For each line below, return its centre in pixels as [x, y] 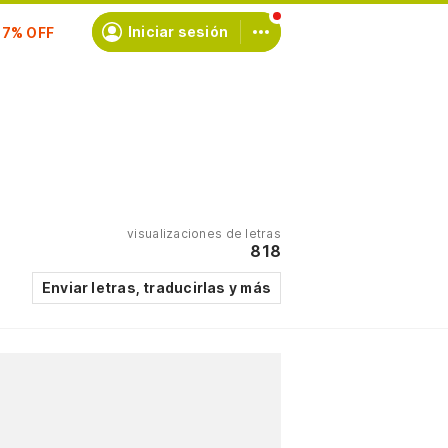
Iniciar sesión [177, 31]
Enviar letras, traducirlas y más [156, 287]
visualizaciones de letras [204, 233]
